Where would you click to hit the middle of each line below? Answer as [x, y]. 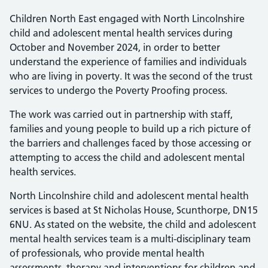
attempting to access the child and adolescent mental [127, 157]
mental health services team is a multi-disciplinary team [130, 239]
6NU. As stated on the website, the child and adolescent [133, 224]
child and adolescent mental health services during [121, 33]
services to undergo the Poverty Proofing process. [118, 90]
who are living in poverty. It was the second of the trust [131, 76]
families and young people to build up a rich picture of [130, 129]
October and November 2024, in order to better [115, 47]
